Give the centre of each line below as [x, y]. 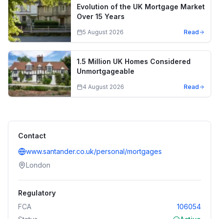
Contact [32, 136]
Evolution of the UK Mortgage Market [141, 7]
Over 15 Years [101, 16]
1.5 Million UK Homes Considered [134, 61]
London [38, 165]
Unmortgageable [106, 71]
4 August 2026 [103, 87]
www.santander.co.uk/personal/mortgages [94, 151]
